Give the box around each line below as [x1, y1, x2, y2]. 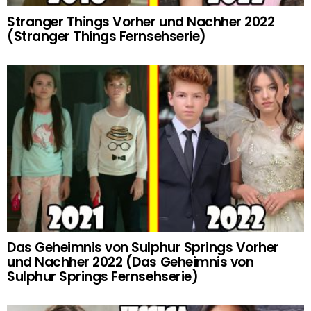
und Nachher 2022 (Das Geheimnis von [7, 253, 254, 272]
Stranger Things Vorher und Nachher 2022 [7, 12, 275, 32]
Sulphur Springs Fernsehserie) [7, 267, 199, 287]
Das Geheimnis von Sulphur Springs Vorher [7, 238, 279, 258]
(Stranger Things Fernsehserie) [7, 27, 206, 47]
